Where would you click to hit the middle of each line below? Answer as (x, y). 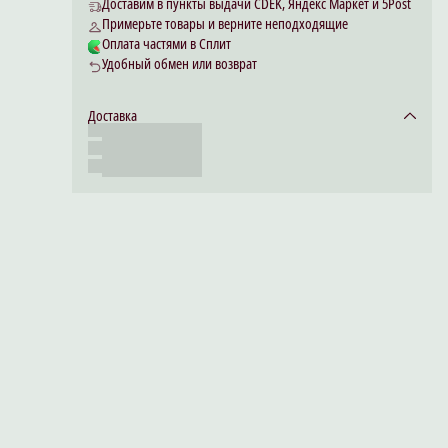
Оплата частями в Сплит (166, 43)
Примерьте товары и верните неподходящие (225, 23)
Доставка (112, 115)
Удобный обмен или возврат (179, 63)
